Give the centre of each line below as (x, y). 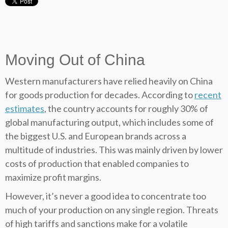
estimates (25, 109)
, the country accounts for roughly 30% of (126, 109)
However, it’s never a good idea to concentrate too (106, 196)
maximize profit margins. (53, 177)
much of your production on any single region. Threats (112, 210)
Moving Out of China (75, 60)
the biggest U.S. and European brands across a (96, 136)
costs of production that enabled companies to (97, 164)
